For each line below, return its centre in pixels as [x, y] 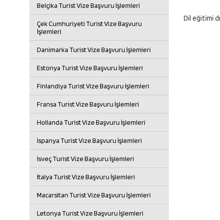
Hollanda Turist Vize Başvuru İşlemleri [91, 122]
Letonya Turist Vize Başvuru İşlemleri [90, 213]
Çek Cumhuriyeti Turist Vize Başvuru [89, 24]
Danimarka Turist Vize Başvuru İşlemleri [94, 50]
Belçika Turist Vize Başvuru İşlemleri [88, 5]
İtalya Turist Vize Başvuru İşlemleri [86, 177]
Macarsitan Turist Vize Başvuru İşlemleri [94, 195]
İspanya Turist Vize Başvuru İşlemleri [89, 140]
